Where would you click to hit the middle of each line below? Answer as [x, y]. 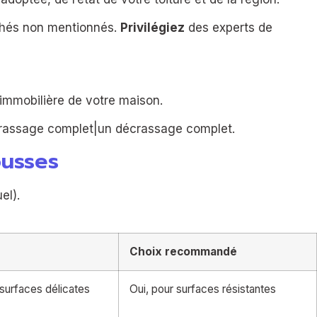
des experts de [229, 27]
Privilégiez [152, 27]
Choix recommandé [183, 251]
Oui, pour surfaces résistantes [203, 289]
